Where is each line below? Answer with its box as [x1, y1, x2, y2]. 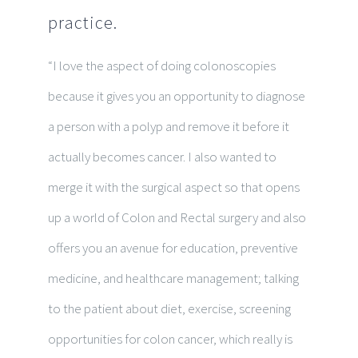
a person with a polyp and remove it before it [48, 117, 289, 135]
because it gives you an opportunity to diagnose [48, 86, 305, 105]
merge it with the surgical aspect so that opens [48, 177, 300, 196]
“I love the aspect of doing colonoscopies [48, 56, 276, 74]
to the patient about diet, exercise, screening [48, 299, 291, 317]
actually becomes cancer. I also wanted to [48, 147, 276, 165]
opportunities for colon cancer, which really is [48, 329, 292, 348]
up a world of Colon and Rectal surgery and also [48, 208, 306, 226]
